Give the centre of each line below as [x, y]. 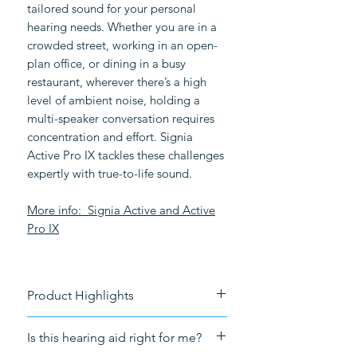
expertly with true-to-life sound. [110, 174]
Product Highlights [80, 296]
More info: [57, 210]
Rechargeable [82, 326]
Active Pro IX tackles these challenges [126, 155]
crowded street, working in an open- [122, 45]
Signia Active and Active [151, 210]
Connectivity [78, 345]
